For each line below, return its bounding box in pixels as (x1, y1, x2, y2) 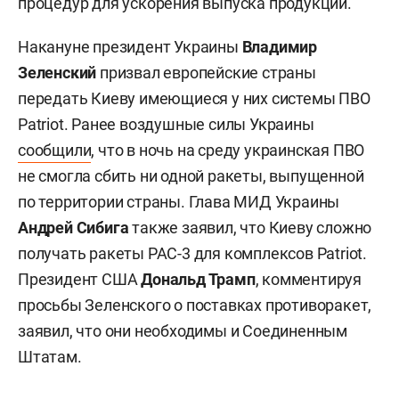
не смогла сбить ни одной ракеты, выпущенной (18, 166, 364, 185)
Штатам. (18, 346, 82, 366)
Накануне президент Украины (18, 37, 242, 56)
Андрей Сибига (18, 217, 129, 237)
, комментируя (255, 269, 362, 289)
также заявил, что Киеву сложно (128, 217, 372, 237)
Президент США (18, 269, 142, 289)
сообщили (18, 140, 92, 159)
